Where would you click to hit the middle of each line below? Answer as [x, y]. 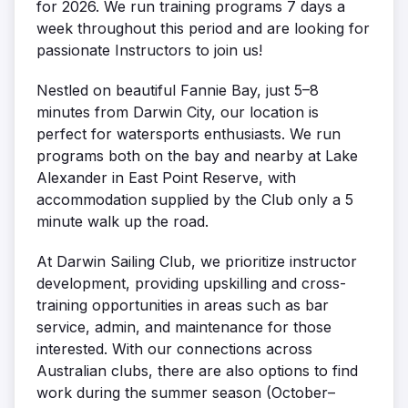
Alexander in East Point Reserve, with [166, 178]
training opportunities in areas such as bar [183, 306]
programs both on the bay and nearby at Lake [197, 156]
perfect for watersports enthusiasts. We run [189, 134]
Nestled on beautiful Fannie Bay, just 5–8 [178, 91]
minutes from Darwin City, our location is [178, 112]
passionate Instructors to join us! [149, 51]
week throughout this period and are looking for [203, 29]
